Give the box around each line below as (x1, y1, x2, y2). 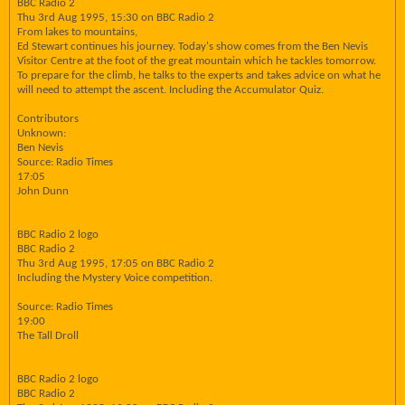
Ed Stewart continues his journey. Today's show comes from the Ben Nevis (17, 41, 368, 52)
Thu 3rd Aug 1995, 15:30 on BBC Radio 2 (17, 12, 214, 24)
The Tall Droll (17, 330, 79, 342)
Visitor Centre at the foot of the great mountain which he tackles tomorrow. (17, 55, 376, 67)
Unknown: (17, 127, 66, 139)
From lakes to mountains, (17, 26, 137, 38)
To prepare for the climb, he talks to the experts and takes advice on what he (17, 70, 381, 81)
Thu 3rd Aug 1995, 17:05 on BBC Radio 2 (17, 258, 214, 269)
